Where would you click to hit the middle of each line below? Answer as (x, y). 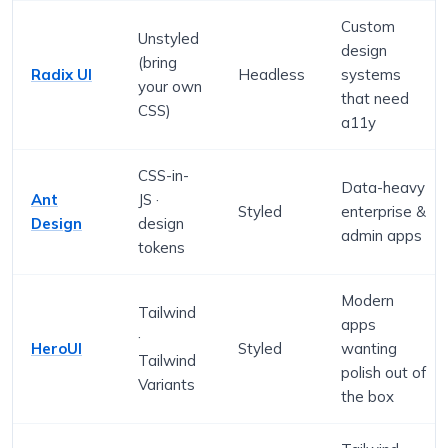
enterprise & (383, 211)
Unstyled (168, 38)
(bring (157, 62)
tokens (161, 247)
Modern (367, 300)
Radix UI (61, 74)
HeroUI (56, 348)
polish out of (383, 372)
